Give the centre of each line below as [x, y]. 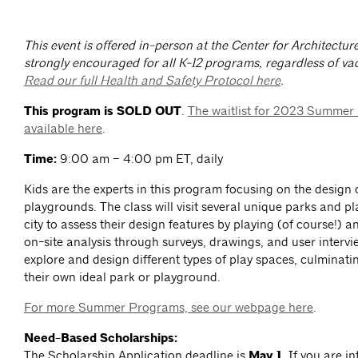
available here [63, 129]
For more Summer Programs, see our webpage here [169, 308]
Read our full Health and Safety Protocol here [152, 81]
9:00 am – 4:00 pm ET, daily [140, 159]
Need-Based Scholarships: [101, 338]
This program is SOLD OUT [103, 111]
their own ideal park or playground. [122, 277]
